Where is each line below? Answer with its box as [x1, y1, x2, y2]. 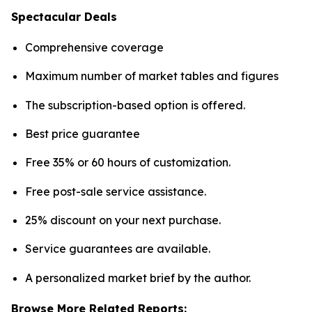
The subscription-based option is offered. [25, 97, 245, 112]
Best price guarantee [25, 127, 140, 141]
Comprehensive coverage [25, 40, 164, 55]
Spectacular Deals [11, 10, 117, 24]
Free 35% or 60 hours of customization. [25, 155, 231, 170]
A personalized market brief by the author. [25, 270, 251, 285]
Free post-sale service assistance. [25, 184, 206, 198]
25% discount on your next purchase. [25, 213, 221, 227]
